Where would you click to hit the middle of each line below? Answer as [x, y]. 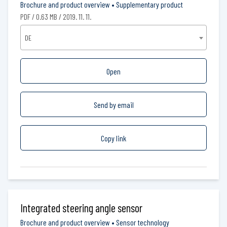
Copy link [113, 138]
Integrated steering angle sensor [81, 207]
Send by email [113, 104]
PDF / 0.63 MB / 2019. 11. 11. [56, 16]
